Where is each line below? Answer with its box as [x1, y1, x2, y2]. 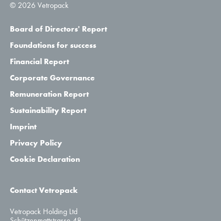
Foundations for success [10, 40, 96, 50]
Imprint [10, 122, 37, 131]
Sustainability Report [10, 106, 86, 115]
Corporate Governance [10, 73, 95, 82]
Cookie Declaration [10, 154, 80, 164]
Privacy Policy [10, 138, 62, 147]
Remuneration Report [10, 89, 89, 99]
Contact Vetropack [10, 185, 78, 195]
